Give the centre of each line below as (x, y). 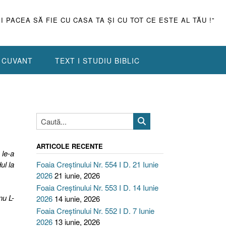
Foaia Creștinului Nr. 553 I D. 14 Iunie (97, 187)
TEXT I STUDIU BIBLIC (97, 61)
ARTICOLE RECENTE (69, 146)
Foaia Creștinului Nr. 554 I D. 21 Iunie (97, 164)
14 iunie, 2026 (77, 199)
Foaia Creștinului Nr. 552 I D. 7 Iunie (95, 211)
